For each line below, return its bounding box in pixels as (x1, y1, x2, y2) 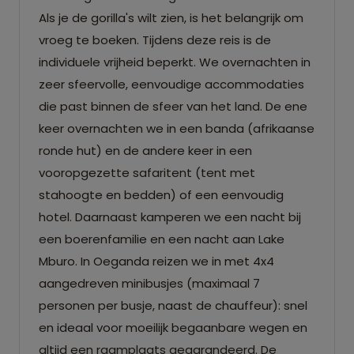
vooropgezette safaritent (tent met (39, 164, 255, 181)
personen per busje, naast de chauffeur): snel (39, 296, 307, 314)
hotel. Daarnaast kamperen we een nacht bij (39, 208, 301, 225)
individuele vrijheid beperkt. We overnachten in (39, 53, 311, 70)
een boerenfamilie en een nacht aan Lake (39, 230, 284, 247)
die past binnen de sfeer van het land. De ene (39, 97, 307, 115)
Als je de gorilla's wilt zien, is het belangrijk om (39, 9, 303, 26)
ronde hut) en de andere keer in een (39, 141, 252, 159)
